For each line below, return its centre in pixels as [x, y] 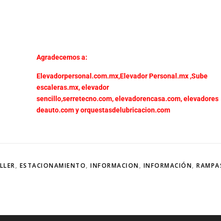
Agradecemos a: [62, 57]
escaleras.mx [57, 88]
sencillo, [50, 99]
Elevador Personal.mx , [156, 76]
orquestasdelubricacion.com [125, 110]
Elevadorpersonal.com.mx [77, 76]
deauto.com [55, 110]
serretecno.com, [88, 99]
